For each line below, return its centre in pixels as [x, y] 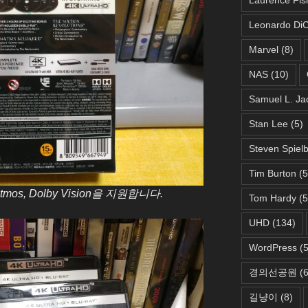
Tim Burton [272, 173]
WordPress [273, 247]
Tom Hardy [272, 198]
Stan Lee [268, 123]
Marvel [263, 49]
